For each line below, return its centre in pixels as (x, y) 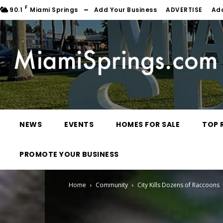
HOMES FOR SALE (148, 125)
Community (112, 185)
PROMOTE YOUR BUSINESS (69, 155)
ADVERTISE (184, 10)
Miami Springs (54, 10)
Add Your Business (125, 10)
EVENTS (79, 125)
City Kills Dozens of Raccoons (178, 185)
